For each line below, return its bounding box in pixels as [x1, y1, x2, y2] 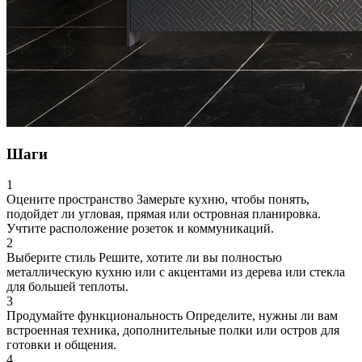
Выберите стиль [6, 250, 99, 265]
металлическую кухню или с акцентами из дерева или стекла [6, 265, 345, 280]
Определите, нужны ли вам [186, 309, 338, 323]
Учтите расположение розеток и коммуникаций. [6, 221, 274, 236]
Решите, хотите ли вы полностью [99, 250, 282, 265]
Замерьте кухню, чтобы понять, [137, 192, 309, 207]
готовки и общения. [6, 338, 116, 352]
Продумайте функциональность [6, 309, 186, 323]
